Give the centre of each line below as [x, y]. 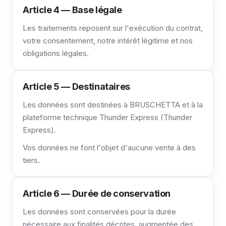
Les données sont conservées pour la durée [99, 212]
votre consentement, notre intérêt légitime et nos [108, 41]
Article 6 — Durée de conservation [97, 193]
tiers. [31, 160]
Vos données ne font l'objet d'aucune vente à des [109, 148]
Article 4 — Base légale [72, 10]
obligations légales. [56, 53]
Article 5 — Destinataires [76, 87]
